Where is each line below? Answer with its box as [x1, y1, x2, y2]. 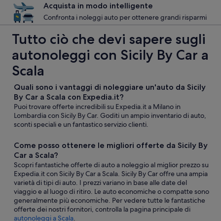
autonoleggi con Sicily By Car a [12, 46, 209, 63]
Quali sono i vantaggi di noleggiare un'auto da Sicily [14, 82, 206, 92]
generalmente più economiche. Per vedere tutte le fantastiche [14, 196, 205, 205]
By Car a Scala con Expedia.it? [14, 92, 124, 102]
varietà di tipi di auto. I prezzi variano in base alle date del [14, 178, 187, 187]
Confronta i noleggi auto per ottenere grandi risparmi [43, 13, 207, 22]
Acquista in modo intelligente [43, 1, 153, 10]
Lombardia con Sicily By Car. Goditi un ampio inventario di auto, [14, 111, 206, 120]
